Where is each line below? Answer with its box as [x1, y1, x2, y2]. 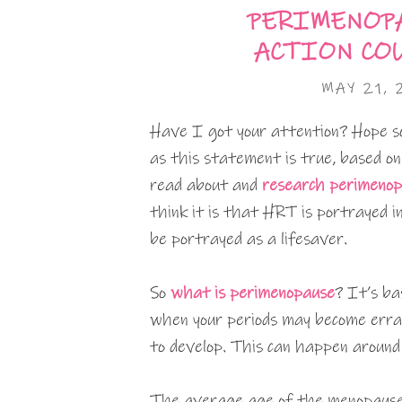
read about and [150, 175, 262, 196]
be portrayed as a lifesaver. [150, 229, 347, 249]
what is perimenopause [170, 283, 335, 303]
